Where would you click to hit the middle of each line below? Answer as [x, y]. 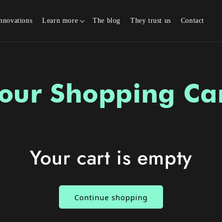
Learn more [60, 21]
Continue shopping [111, 197]
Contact [192, 21]
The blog [107, 21]
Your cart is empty [111, 158]
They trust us [150, 21]
